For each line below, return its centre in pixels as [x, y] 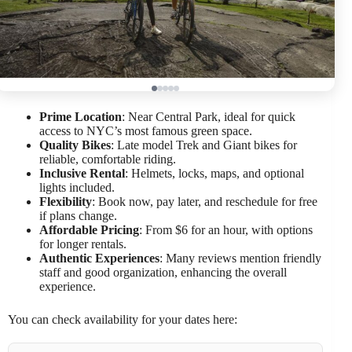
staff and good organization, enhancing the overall [163, 272]
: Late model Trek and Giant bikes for [204, 145]
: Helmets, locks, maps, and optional [214, 173]
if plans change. [78, 215]
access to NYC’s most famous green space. [146, 130]
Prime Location [81, 116]
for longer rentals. [83, 244]
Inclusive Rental [82, 173]
